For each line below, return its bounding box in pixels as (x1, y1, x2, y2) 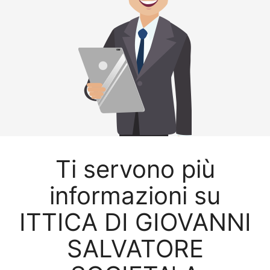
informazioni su (49, 181, 221, 211)
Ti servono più (55, 154, 215, 184)
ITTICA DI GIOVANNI (19, 207, 251, 237)
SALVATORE (66, 234, 204, 264)
